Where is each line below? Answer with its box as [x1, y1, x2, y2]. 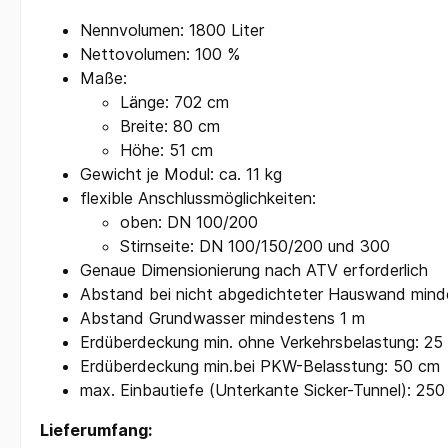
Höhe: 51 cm [120, 140, 213, 161]
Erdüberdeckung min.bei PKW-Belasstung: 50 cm [80, 356, 440, 377]
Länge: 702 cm [120, 92, 229, 113]
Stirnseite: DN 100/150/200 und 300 [120, 236, 390, 257]
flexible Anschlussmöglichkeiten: [80, 188, 316, 209]
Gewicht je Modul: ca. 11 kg [80, 164, 282, 185]
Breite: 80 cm [120, 116, 220, 137]
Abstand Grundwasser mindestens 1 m [80, 308, 365, 329]
